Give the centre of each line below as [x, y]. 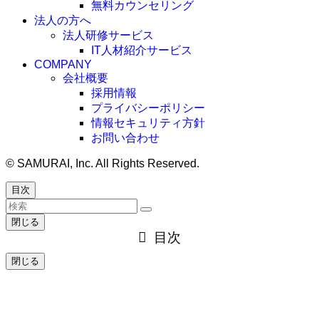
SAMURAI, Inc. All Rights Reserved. [107, 163]
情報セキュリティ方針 [148, 122]
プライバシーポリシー [148, 108]
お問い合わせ [125, 137]
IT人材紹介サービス [142, 50]
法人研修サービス [108, 35]
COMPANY [63, 64]
